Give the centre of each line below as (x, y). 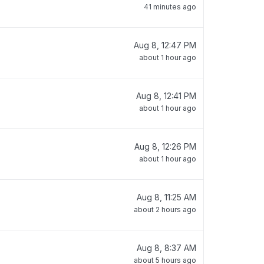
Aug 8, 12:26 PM (165, 146)
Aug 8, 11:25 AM (166, 197)
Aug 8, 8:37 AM (166, 248)
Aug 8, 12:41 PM (166, 96)
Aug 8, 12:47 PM (165, 45)
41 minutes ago (170, 7)
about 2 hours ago (165, 209)
